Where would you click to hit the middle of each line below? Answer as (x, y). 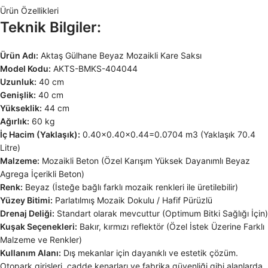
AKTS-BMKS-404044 (94, 69)
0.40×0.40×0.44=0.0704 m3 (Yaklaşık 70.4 (168, 135)
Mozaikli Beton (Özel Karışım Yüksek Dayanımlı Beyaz (145, 161)
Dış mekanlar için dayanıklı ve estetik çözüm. (150, 253)
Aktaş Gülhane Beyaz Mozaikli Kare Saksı (120, 56)
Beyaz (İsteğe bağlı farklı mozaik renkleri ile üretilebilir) (130, 187)
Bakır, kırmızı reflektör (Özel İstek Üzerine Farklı (171, 227)
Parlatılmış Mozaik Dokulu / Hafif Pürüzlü (133, 200)
